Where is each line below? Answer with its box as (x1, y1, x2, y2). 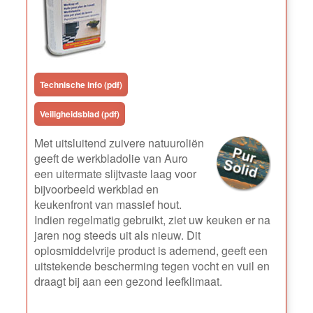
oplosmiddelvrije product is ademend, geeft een (34, 242, 268, 259)
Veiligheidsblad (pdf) (40, 107, 120, 120)
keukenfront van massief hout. (34, 196, 182, 212)
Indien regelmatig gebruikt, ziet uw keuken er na (34, 211, 271, 228)
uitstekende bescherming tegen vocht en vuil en (34, 257, 270, 274)
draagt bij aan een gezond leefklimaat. (34, 272, 226, 289)
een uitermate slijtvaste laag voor (34, 165, 197, 182)
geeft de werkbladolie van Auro (34, 150, 189, 166)
